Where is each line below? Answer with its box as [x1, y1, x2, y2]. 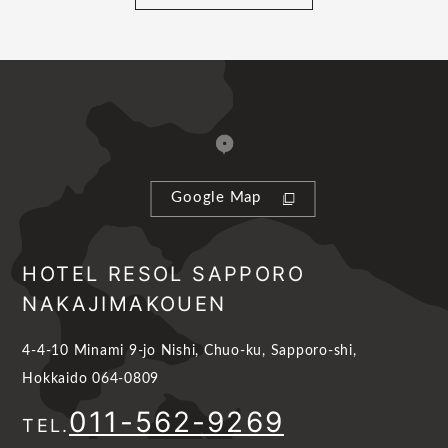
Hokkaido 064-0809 [22, 371, 160, 386]
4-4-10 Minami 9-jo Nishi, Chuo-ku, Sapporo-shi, [22, 343, 357, 358]
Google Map [171, 190, 261, 206]
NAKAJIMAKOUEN [22, 291, 227, 316]
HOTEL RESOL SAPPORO [22, 261, 305, 286]
